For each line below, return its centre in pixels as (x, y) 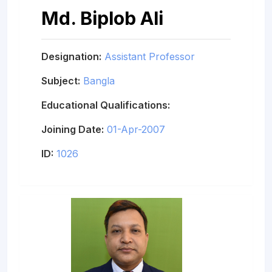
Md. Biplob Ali (102, 18)
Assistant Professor (150, 56)
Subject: (61, 80)
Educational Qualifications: (106, 105)
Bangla (99, 80)
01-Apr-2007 (136, 129)
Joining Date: (73, 129)
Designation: (71, 56)
